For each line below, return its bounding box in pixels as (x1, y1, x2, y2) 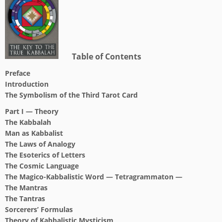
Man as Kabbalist (5, 128, 63, 138)
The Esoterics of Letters (5, 150, 85, 160)
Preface (5, 68, 30, 78)
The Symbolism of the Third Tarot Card (5, 90, 138, 100)
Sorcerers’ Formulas (5, 205, 73, 214)
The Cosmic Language (5, 161, 79, 170)
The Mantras (5, 183, 48, 192)
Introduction (5, 79, 49, 89)
